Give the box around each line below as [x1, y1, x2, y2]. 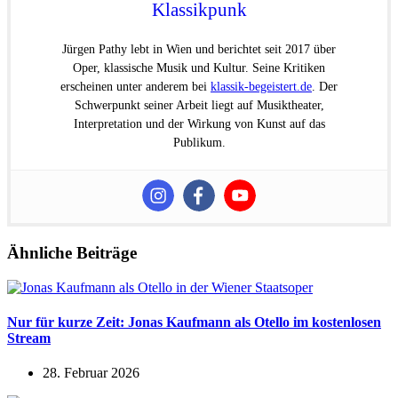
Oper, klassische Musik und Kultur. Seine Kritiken [73, 61, 325, 76]
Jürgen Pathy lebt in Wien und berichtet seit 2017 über [62, 43, 336, 57]
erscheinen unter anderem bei [60, 80, 211, 94]
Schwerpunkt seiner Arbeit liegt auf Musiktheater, [74, 99, 324, 113]
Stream [7, 330, 51, 346]
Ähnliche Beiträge [7, 243, 137, 262]
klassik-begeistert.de [211, 80, 312, 94]
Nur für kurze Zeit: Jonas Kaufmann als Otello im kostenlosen [7, 314, 381, 330]
